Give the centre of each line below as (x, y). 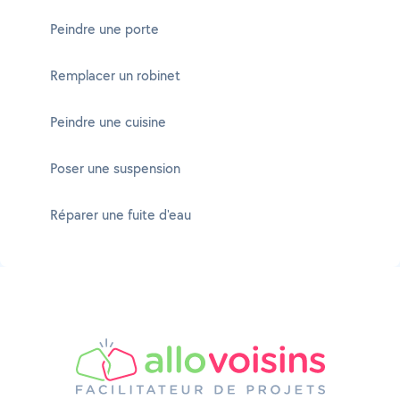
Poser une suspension (115, 168)
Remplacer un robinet (115, 75)
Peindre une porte (104, 29)
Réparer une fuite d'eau (121, 215)
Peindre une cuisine (108, 122)
